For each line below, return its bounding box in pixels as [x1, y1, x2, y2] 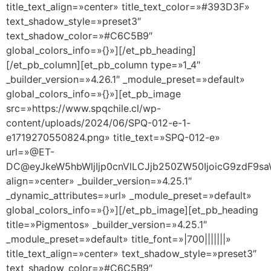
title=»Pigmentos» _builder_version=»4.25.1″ [6, 218, 207, 231]
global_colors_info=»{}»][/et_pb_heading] [6, 44, 196, 57]
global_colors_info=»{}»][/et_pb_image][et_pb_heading [6, 204, 258, 217]
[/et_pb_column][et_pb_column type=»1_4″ [6, 59, 200, 71]
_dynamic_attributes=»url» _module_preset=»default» [6, 189, 252, 202]
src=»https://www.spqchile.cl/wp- [6, 102, 161, 115]
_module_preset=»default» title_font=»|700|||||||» [6, 233, 231, 246]
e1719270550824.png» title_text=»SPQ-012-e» [6, 131, 220, 144]
